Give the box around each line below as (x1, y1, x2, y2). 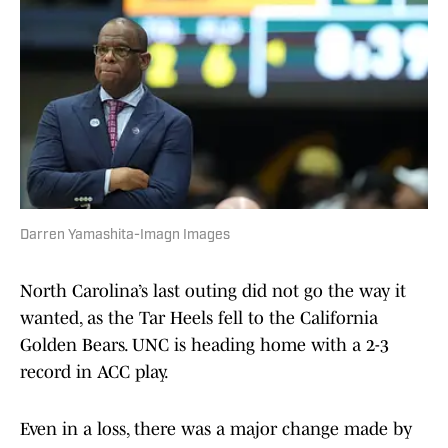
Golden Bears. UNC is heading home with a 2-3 (20, 335, 389, 356)
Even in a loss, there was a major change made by (20, 419, 412, 440)
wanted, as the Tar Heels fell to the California (20, 308, 378, 329)
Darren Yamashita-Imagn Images (20, 228, 230, 244)
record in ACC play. (20, 362, 169, 383)
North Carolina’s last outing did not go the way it (20, 281, 406, 302)
